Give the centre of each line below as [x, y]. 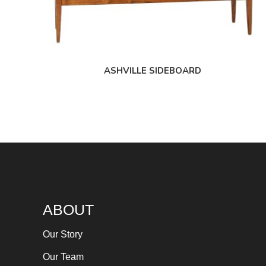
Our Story [63, 235]
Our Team [63, 257]
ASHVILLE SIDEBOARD [152, 70]
